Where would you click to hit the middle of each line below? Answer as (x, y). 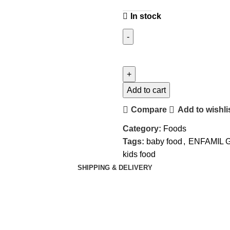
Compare (149, 110)
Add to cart (146, 90)
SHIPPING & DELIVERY (115, 167)
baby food (164, 141)
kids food (139, 154)
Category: (142, 128)
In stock (146, 16)
